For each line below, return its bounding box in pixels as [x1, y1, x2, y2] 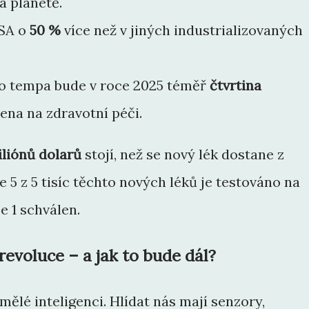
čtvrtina [210, 76, 261, 94]
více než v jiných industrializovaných [61, 21, 303, 39]
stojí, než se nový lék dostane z [81, 145, 284, 163]
